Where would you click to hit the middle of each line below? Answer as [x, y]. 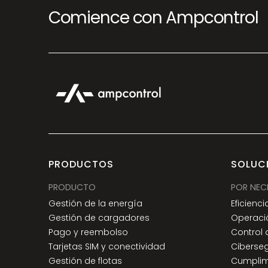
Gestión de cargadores [99, 218]
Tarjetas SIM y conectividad [106, 247]
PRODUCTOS [81, 165]
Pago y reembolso [88, 232]
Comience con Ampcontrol [153, 17]
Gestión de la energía [95, 204]
